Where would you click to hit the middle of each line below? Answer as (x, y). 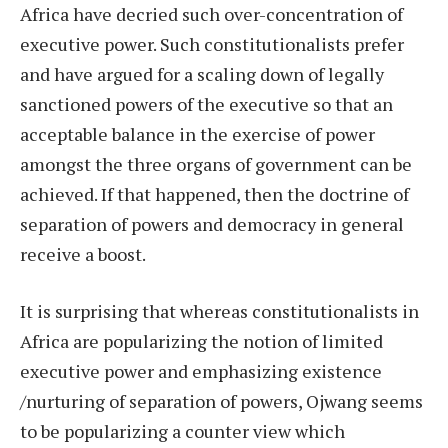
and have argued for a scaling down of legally (202, 73)
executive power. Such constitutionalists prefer (212, 43)
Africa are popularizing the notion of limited (201, 341)
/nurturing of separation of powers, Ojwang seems (221, 401)
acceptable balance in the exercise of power (197, 133)
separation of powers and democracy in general (212, 223)
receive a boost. (84, 253)
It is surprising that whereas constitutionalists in (219, 311)
